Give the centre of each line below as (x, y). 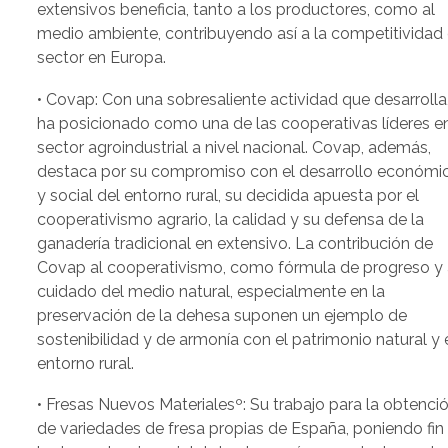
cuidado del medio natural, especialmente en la (211, 291)
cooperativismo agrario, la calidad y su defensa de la (231, 219)
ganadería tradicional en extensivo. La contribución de (235, 243)
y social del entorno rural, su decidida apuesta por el (228, 195)
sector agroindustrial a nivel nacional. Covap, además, (234, 147)
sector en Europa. (102, 57)
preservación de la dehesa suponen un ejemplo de (222, 315)
